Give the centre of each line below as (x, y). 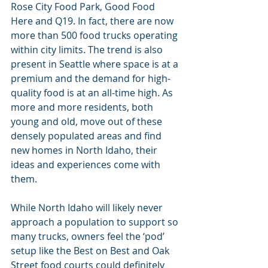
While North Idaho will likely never (88, 207)
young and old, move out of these (88, 121)
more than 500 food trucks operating (95, 35)
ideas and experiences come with (87, 164)
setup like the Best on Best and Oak (91, 250)
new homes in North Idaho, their (85, 150)
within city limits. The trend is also (88, 49)
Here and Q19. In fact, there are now (93, 21)
